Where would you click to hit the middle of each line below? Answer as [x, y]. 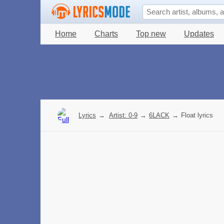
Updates [199, 34]
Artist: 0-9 [123, 115]
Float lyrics [197, 115]
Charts [106, 34]
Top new [151, 34]
